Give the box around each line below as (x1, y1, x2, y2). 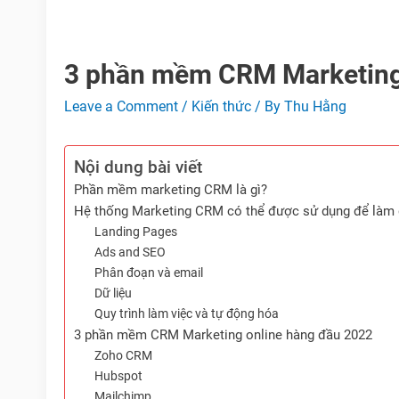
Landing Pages (94, 224, 177, 240)
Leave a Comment (64, 97, 178, 115)
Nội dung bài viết (74, 156, 202, 177)
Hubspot (94, 368, 142, 384)
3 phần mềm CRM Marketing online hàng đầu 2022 (74, 326, 372, 343)
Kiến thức (191, 97, 251, 115)
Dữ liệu (94, 285, 132, 301)
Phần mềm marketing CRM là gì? (74, 181, 267, 198)
